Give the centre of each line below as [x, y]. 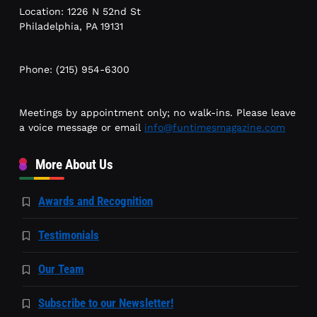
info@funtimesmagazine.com [215, 128]
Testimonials [69, 235]
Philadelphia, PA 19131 [71, 27]
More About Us [74, 165]
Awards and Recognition [96, 201]
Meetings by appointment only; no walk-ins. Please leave [157, 113]
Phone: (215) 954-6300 [74, 70]
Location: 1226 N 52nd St [82, 12]
